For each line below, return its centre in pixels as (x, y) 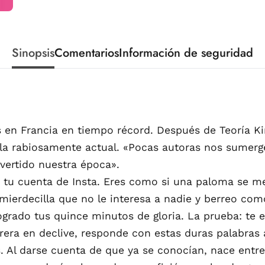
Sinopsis (33, 53)
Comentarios (87, 53)
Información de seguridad (186, 53)
